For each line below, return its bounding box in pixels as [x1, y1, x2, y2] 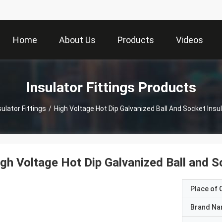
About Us [59, 35, 96, 46]
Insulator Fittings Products [26, 79, 196, 96]
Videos [176, 35, 203, 46]
